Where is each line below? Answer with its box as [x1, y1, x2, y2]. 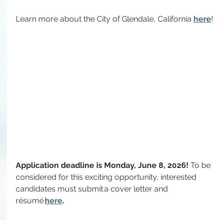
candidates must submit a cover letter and [16, 184, 170, 193]
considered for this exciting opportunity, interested [16, 172, 198, 182]
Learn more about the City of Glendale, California [16, 14, 193, 24]
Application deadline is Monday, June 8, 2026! [16, 160, 191, 170]
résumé [16, 195, 45, 205]
